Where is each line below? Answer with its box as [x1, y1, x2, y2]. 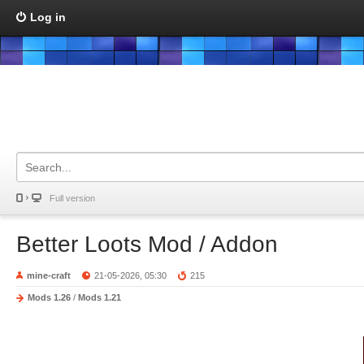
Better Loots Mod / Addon [16, 232, 278, 257]
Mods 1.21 [78, 292, 121, 302]
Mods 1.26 [28, 292, 71, 302]
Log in [30, 11, 66, 24]
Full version [50, 193, 95, 203]
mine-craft [27, 271, 71, 280]
